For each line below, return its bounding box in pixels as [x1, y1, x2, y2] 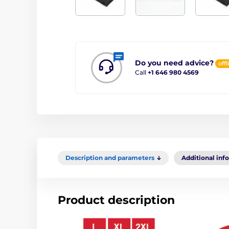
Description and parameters [65, 153, 154, 162]
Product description [58, 193, 175, 207]
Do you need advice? [135, 58, 214, 68]
